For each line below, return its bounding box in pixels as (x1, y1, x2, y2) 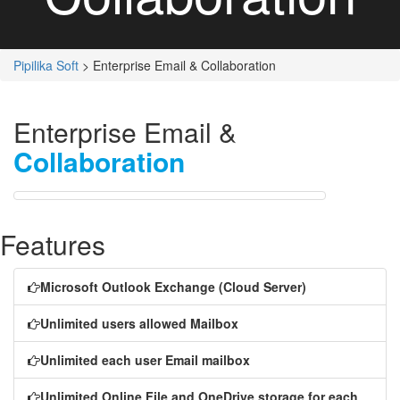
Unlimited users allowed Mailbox (40, 313, 238, 332)
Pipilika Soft (13, 55, 79, 74)
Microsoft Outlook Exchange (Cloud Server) (40, 277, 306, 296)
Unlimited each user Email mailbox (40, 350, 250, 369)
